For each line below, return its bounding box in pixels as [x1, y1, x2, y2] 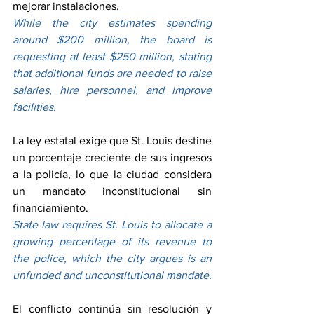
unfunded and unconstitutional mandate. [13, 269, 212, 282]
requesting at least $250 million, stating [13, 50, 212, 63]
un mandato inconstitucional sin [13, 185, 212, 198]
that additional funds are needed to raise [13, 67, 212, 80]
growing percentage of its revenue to [13, 235, 212, 248]
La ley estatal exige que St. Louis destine [13, 135, 212, 147]
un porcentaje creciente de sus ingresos [13, 151, 212, 164]
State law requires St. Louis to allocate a [13, 219, 212, 231]
